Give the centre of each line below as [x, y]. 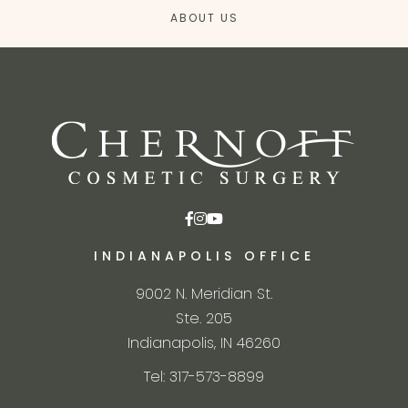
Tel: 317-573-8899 [204, 376]
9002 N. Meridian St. [204, 293]
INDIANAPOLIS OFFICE [204, 255]
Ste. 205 [204, 318]
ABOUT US [204, 17]
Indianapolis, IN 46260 [204, 342]
